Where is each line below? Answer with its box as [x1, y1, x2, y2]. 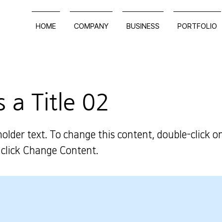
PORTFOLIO [177, 22, 217, 31]
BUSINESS [126, 22, 160, 31]
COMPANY [74, 22, 109, 31]
